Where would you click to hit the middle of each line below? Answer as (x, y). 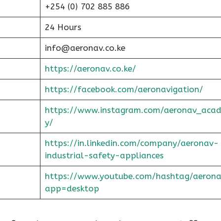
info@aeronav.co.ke (85, 48)
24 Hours (63, 27)
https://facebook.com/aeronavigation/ (124, 89)
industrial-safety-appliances (104, 155)
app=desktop (72, 188)
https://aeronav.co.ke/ (90, 69)
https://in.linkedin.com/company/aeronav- (131, 143)
